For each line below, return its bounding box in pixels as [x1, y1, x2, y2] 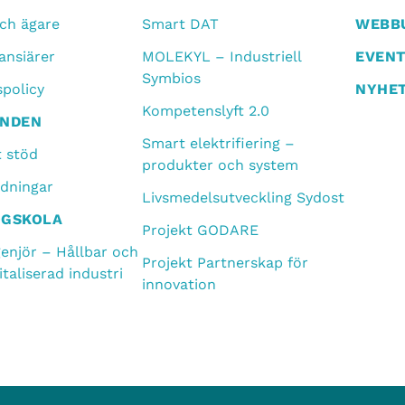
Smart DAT [141, 15, 219, 33]
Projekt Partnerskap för [141, 254, 308, 272]
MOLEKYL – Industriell [141, 48, 301, 66]
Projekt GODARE [141, 221, 259, 240]
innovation [141, 276, 216, 294]
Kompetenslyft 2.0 [141, 102, 269, 120]
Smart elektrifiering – [141, 135, 295, 153]
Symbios [141, 70, 201, 88]
